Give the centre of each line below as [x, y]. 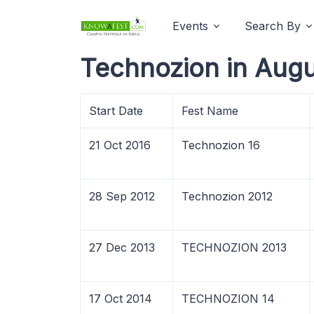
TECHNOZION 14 [228, 299]
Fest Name [210, 111]
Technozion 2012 [227, 196]
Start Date [116, 111]
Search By [273, 26]
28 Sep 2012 [122, 196]
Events [190, 26]
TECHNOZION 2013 [234, 247]
